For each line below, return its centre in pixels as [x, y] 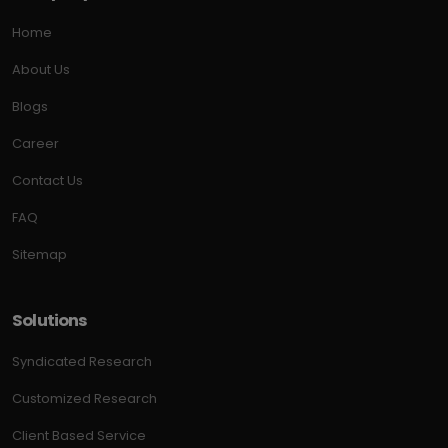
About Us [41, 70]
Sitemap [39, 255]
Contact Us [47, 181]
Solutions [50, 321]
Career [35, 144]
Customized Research [84, 399]
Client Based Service [79, 436]
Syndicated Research [82, 362]
